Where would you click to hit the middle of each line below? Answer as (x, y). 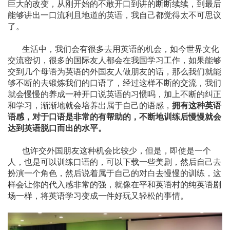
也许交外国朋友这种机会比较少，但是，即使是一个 (109, 150)
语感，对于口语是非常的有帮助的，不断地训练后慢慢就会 (114, 116)
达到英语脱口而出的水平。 (57, 127)
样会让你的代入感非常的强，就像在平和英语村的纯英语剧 (114, 184)
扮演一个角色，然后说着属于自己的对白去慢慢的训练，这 (114, 172)
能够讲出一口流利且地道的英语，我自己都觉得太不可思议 (114, 14)
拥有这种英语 (197, 105)
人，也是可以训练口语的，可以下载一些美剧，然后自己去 (114, 161)
